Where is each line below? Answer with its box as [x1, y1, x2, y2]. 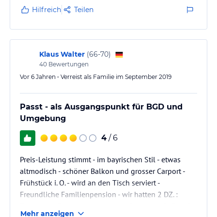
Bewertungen [47, 60, 89, 68]
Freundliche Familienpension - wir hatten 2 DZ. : [20, 189, 178, 199]
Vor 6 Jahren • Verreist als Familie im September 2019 [20, 73, 171, 80]
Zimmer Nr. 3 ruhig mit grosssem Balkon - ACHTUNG [20, 201, 191, 211]
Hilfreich [32, 5, 61, 14]
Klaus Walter [39, 49, 85, 59]
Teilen [74, 5, 93, 14]
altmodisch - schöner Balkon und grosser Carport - [20, 166, 186, 176]
